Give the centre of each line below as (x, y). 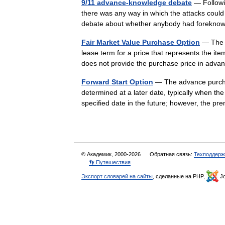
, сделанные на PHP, (180, 176)
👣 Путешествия (110, 162)
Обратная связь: (172, 154)
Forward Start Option (117, 82)
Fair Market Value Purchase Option (141, 42)
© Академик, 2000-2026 (112, 154)
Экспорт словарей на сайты (117, 176)
